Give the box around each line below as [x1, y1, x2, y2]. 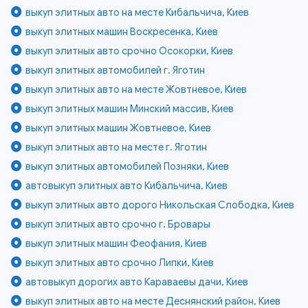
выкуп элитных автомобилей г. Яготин [25, 64, 206, 77]
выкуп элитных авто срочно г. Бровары [25, 218, 211, 231]
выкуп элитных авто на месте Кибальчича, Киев [25, 6, 250, 19]
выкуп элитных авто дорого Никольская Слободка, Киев [25, 199, 295, 212]
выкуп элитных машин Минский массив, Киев [25, 102, 234, 115]
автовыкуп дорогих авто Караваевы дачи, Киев [25, 276, 249, 289]
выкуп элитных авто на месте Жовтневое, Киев [25, 83, 247, 96]
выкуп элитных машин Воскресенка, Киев [25, 25, 219, 38]
